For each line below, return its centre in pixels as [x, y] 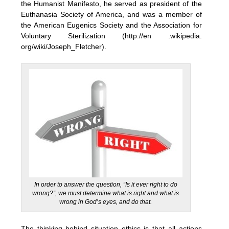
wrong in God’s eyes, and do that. [106, 202]
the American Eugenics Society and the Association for [111, 25]
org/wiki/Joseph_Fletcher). [64, 46]
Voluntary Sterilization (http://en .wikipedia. [111, 36]
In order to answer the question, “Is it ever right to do [106, 184]
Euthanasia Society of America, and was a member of [111, 14]
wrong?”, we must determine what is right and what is [106, 193]
